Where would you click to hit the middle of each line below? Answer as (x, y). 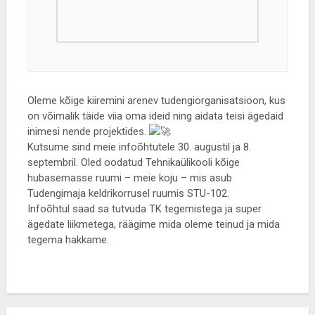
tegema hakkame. (68, 240)
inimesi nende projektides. (88, 131)
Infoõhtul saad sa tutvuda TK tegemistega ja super (144, 209)
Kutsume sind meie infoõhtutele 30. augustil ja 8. (139, 147)
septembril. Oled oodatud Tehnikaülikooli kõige (133, 162)
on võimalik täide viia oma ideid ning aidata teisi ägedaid (155, 116)
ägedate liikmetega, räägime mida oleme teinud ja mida (153, 224)
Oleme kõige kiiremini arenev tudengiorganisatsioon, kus (156, 101)
